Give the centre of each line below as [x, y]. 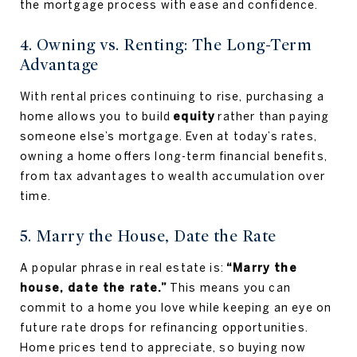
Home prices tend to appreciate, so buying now [163, 347]
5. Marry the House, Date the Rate [148, 236]
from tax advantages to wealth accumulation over [173, 176]
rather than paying [273, 116]
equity [194, 116]
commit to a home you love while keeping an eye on [176, 308]
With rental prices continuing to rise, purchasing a [172, 96]
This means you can [229, 288]
